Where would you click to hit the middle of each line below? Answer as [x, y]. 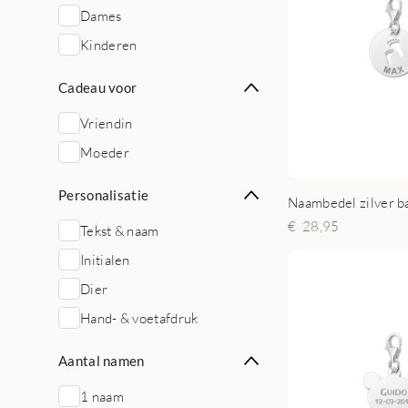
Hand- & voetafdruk [139, 318]
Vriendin [107, 123]
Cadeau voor [98, 87]
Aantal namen [102, 361]
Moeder [105, 152]
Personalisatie [104, 195]
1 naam [102, 396]
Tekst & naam [120, 230]
